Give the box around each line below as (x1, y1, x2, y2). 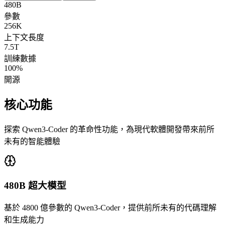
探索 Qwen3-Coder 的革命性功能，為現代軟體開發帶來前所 (4, 125, 214, 134)
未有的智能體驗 (4, 137, 60, 146)
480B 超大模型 (4, 180, 66, 191)
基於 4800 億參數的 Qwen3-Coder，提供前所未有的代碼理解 (4, 203, 216, 212)
